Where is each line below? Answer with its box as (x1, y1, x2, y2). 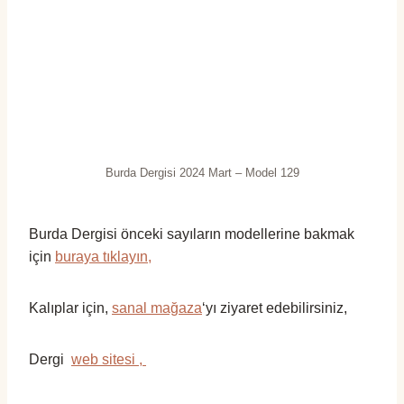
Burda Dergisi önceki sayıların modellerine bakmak (29, 225, 354, 242)
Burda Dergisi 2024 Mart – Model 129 (105, 165, 299, 179)
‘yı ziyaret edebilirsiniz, (202, 299, 347, 316)
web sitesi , (71, 351, 146, 367)
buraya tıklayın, (55, 248, 151, 264)
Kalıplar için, (29, 299, 112, 316)
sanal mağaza (112, 299, 202, 316)
